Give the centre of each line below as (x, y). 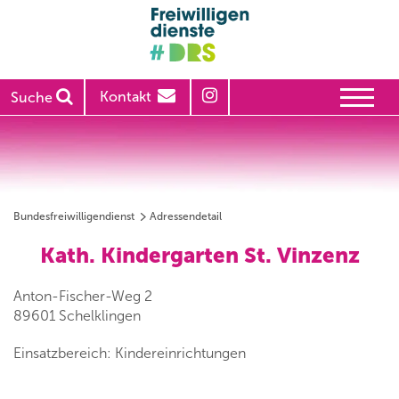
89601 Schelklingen (77, 316)
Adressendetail (186, 217)
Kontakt (126, 97)
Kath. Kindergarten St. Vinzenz (199, 256)
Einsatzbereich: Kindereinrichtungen (130, 354)
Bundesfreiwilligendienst (74, 217)
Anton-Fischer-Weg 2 (83, 297)
